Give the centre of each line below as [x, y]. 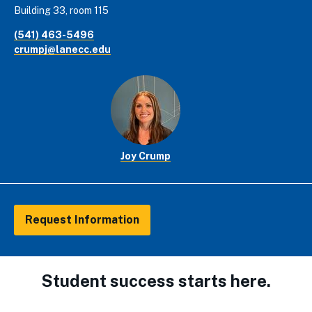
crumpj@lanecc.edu [62, 49]
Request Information [82, 219]
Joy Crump [146, 156]
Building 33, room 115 [61, 10]
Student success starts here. [156, 280]
